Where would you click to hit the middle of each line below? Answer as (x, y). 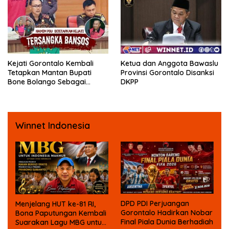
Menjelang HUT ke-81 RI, (55, 204)
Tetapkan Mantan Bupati (50, 73)
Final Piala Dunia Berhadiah (167, 222)
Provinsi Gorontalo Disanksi (167, 73)
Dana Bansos (30, 100)
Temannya (26, 10)
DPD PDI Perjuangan (155, 204)
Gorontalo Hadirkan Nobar (167, 213)
